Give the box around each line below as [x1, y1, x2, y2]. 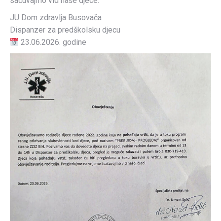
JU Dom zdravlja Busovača [10, 12, 102, 22]
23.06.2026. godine [19, 37, 87, 47]
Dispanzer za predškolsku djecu [10, 25, 120, 35]
